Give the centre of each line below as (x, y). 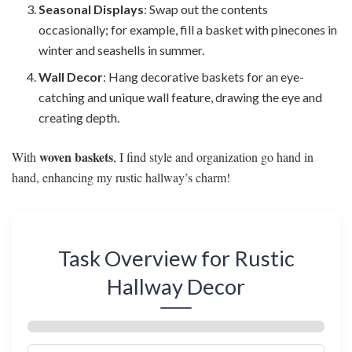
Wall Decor (71, 76)
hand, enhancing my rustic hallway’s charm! (121, 177)
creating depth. (79, 117)
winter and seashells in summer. (122, 49)
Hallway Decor (176, 287)
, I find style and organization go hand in (213, 156)
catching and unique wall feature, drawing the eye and (181, 97)
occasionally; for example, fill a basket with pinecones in (188, 29)
